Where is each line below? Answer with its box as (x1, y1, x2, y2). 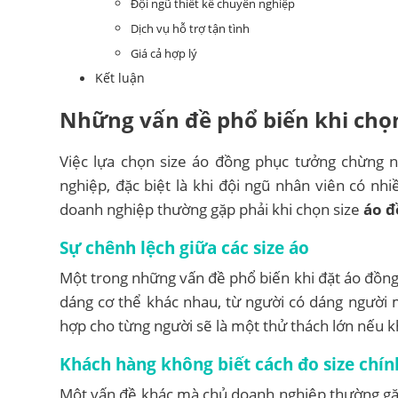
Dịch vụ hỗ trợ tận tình (131, 20, 250, 36)
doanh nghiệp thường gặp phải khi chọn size (60, 198, 363, 219)
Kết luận (95, 68, 145, 86)
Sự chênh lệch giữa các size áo (60, 235, 309, 259)
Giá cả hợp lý (131, 44, 197, 61)
